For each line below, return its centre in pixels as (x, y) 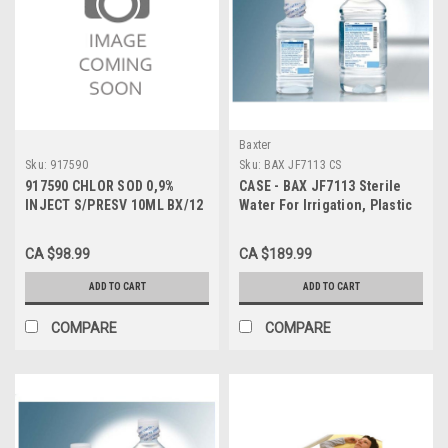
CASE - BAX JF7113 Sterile (320, 185)
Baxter (255, 144)
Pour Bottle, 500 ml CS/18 (318, 223)
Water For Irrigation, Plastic (326, 204)
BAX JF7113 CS (303, 164)
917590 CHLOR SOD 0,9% (100, 185)
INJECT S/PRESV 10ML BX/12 (114, 204)
